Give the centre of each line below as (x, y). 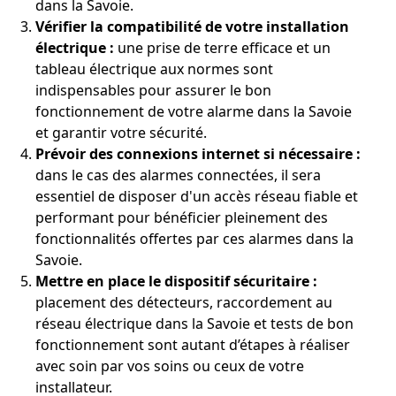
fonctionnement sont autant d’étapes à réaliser (193, 345)
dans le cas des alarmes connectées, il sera (178, 175)
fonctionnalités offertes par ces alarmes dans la (194, 239)
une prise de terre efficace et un (222, 48)
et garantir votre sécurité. (121, 133)
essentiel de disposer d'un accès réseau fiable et (197, 197)
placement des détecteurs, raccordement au (184, 303)
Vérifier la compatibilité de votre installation (192, 27)
